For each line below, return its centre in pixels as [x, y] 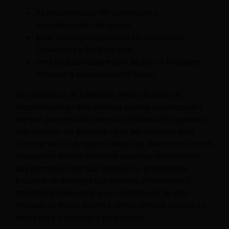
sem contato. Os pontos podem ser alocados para [105, 131]
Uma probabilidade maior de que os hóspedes [118, 62]
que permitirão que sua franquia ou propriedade [101, 168]
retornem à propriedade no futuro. [96, 74]
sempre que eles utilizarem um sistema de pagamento [113, 119]
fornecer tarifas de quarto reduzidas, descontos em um [114, 144]
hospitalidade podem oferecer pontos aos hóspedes [109, 107]
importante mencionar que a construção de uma [102, 193]
